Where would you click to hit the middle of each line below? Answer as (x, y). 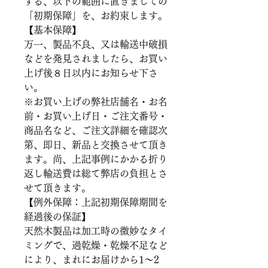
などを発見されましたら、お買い (96, 58)
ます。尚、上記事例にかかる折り (96, 159)
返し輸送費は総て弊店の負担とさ (96, 173)
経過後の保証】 (57, 216)
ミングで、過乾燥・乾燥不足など (96, 245)
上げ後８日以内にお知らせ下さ (91, 73)
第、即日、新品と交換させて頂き (96, 144)
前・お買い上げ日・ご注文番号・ (96, 116)
